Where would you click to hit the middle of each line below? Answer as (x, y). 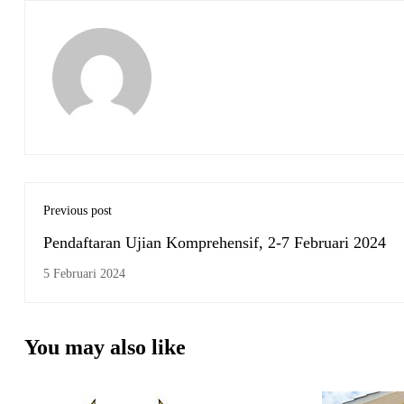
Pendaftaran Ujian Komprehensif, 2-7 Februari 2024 (215, 242)
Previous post (78, 210)
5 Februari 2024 (84, 273)
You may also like (105, 347)
